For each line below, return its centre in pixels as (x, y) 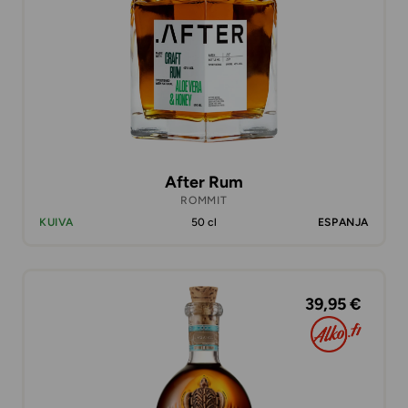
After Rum (204, 182)
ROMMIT (204, 200)
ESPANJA (343, 222)
